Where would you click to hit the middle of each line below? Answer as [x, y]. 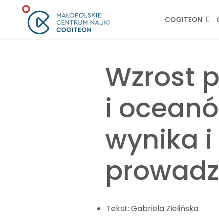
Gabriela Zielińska [165, 208]
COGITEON [184, 20]
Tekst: [119, 208]
